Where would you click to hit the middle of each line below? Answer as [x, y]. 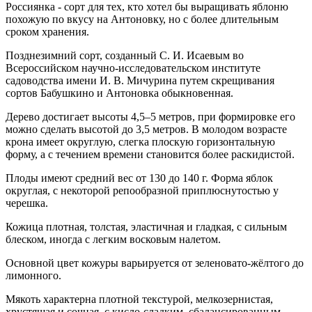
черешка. [27, 203]
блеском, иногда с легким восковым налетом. [115, 239]
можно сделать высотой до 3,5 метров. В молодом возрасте [146, 129]
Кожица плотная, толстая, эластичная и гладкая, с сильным [146, 226]
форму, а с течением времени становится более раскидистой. [150, 154]
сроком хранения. [47, 31]
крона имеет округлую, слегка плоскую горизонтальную [140, 141]
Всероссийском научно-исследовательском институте [133, 68]
